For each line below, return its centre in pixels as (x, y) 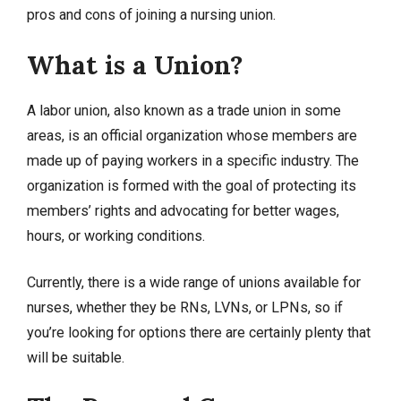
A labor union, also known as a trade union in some (184, 110)
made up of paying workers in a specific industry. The (193, 160)
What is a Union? (135, 64)
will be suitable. (76, 357)
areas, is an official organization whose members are (192, 135)
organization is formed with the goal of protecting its (192, 185)
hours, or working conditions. (116, 235)
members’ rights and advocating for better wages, (183, 210)
